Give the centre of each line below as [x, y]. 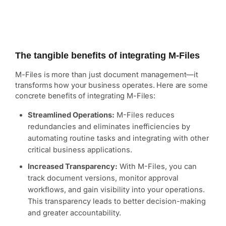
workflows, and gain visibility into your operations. [116, 190]
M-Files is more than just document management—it [107, 75]
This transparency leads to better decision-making [117, 202]
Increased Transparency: [73, 167]
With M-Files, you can [157, 167]
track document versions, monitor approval [103, 178]
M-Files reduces [145, 115]
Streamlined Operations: [71, 115]
